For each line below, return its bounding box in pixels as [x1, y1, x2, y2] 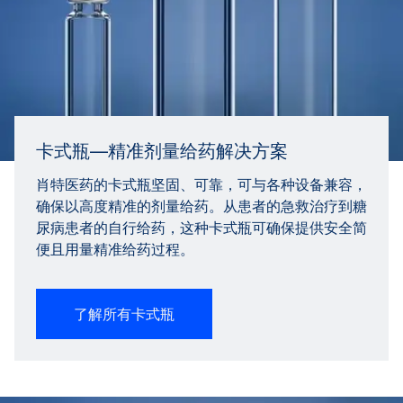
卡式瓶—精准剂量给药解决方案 [36, 139, 288, 162]
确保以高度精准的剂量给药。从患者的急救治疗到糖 [36, 196, 367, 215]
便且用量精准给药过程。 [36, 239, 194, 258]
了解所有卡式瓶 [74, 304, 175, 323]
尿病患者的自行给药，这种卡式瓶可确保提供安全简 [36, 218, 367, 237]
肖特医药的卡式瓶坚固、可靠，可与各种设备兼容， [36, 175, 367, 193]
